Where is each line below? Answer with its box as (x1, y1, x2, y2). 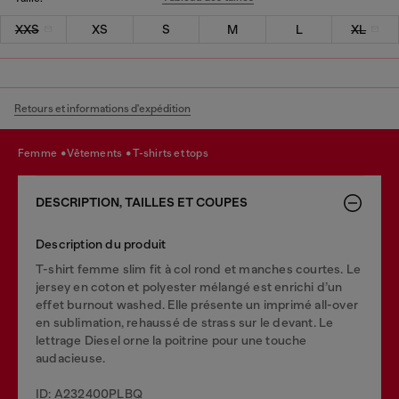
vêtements (73, 147, 125, 159)
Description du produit (36, 236, 167, 251)
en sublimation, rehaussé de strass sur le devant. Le (36, 314, 334, 330)
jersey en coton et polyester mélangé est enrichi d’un (36, 279, 343, 294)
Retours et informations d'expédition (14, 102, 191, 115)
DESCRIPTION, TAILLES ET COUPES (36, 194, 248, 210)
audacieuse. (36, 350, 106, 365)
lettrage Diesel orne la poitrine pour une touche (36, 332, 307, 347)
